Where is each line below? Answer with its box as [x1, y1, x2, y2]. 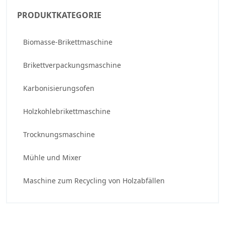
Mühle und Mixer [23, 153, 81, 162]
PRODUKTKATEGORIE [17, 10, 101, 21]
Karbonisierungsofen [23, 83, 94, 93]
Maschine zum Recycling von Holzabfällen [23, 176, 165, 185]
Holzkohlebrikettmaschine [23, 106, 110, 116]
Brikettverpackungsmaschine [23, 60, 121, 70]
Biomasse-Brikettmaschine [23, 37, 113, 47]
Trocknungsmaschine [23, 130, 95, 139]
